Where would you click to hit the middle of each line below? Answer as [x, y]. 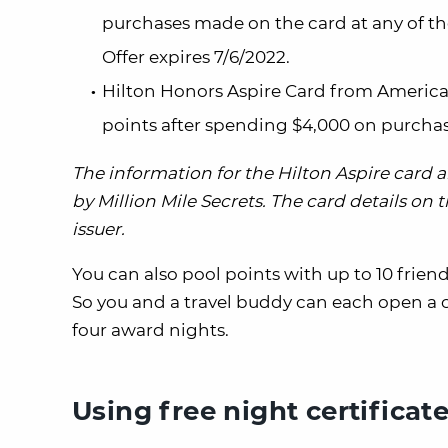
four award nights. [150, 329]
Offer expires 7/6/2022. [196, 56]
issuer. [98, 228]
